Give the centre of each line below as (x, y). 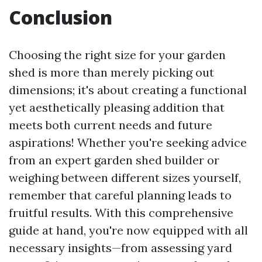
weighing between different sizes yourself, (125, 178)
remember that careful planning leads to (120, 195)
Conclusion (61, 18)
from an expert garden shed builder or (114, 160)
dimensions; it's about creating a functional (128, 90)
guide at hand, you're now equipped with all (128, 230)
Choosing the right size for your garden (117, 55)
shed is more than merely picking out (111, 73)
